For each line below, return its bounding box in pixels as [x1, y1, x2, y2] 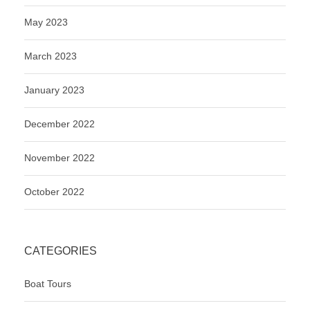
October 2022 [24, 185, 84, 197]
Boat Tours [24, 277, 71, 289]
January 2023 [24, 84, 84, 95]
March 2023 [24, 50, 77, 62]
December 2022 [24, 118, 95, 129]
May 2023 [24, 16, 68, 28]
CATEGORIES [24, 244, 97, 257]
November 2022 [24, 152, 95, 163]
